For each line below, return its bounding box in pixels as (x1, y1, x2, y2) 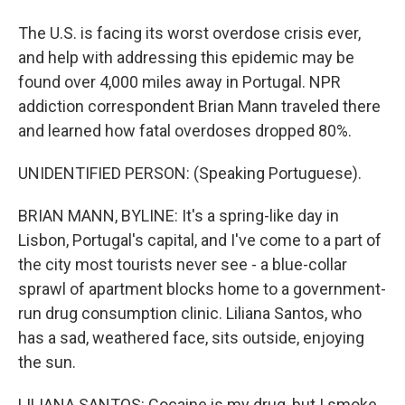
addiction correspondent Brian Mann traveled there (18, 97, 381, 116)
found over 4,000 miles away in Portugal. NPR (18, 72, 341, 91)
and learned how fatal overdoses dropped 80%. (18, 121, 352, 140)
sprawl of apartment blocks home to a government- (18, 279, 386, 298)
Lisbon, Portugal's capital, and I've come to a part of (18, 231, 381, 250)
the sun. (18, 353, 76, 372)
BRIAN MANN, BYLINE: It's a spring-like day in (18, 206, 339, 225)
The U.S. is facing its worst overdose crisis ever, (18, 24, 361, 42)
